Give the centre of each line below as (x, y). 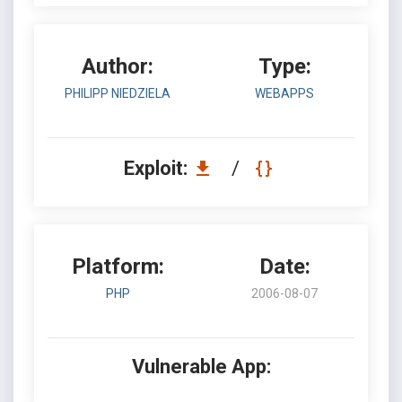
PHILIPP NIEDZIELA (118, 93)
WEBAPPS (284, 93)
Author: (118, 66)
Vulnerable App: (201, 367)
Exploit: (157, 168)
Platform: (118, 267)
